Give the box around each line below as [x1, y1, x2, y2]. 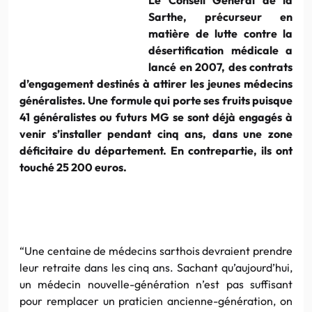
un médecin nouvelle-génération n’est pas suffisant [19, 276, 292, 291]
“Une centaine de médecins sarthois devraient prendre [19, 243, 292, 258]
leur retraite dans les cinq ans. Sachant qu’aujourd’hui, [19, 260, 292, 274]
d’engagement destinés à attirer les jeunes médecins [19, 76, 292, 91]
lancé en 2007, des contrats [148, 59, 292, 74]
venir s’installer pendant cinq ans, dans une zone [19, 126, 292, 141]
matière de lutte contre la [148, 26, 292, 40]
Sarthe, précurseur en [148, 9, 292, 24]
